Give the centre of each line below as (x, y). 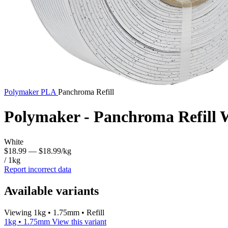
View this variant (79, 221)
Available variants (51, 191)
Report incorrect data (38, 169)
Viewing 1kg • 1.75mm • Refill (54, 212)
